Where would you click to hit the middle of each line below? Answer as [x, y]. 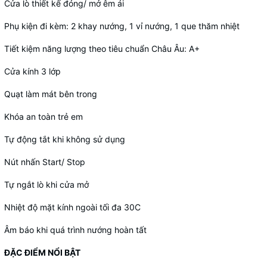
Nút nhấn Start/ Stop [45, 162]
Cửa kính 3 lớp [32, 71]
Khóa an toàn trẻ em [44, 117]
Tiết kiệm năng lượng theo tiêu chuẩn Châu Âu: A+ [102, 49]
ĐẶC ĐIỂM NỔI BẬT [42, 252]
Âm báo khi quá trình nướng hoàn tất [75, 230]
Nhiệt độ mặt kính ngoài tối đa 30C [72, 207]
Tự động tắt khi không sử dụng [65, 139]
